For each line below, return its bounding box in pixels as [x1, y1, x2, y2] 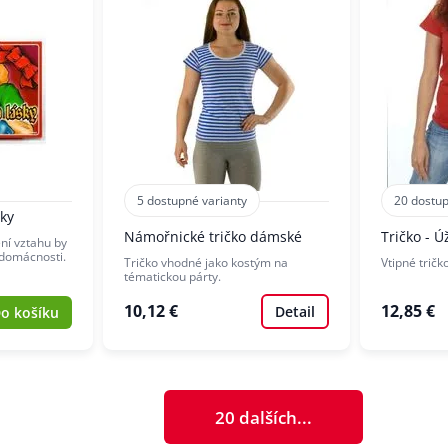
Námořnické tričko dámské [124, 227, 302, 247]
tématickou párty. [124, 268, 233, 286]
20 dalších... [214, 404, 312, 429]
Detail [275, 302, 315, 322]
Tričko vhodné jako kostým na [124, 254, 288, 272]
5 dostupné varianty [136, 192, 247, 210]
